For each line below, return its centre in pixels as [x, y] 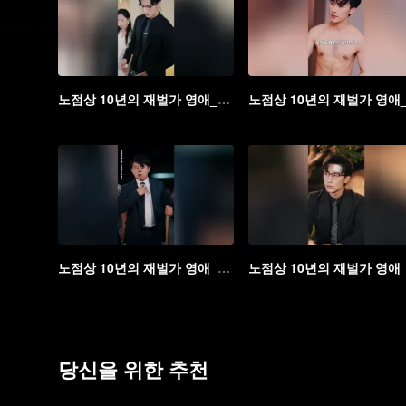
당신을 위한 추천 [133, 369]
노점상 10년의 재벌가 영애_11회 [224, 99]
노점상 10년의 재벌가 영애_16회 [224, 267]
